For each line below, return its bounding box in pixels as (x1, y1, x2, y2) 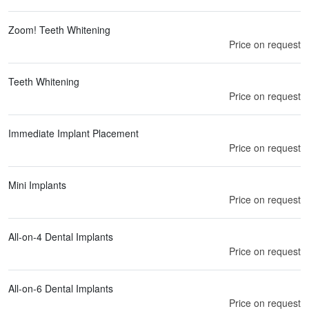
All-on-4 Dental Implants (8, 229, 113, 243)
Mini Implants (8, 177, 66, 192)
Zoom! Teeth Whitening (8, 22, 110, 37)
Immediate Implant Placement (8, 126, 139, 140)
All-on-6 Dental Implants (8, 281, 113, 295)
